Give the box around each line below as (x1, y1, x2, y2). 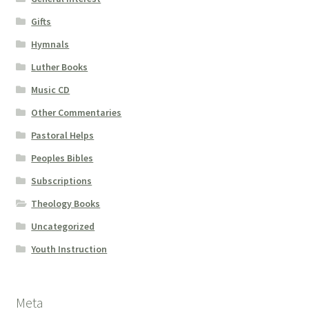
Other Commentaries (31, 106, 122, 119)
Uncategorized (31, 220, 95, 233)
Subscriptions (31, 175, 92, 188)
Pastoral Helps (31, 129, 94, 142)
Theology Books (31, 197, 101, 210)
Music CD (31, 83, 70, 97)
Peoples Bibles (31, 152, 94, 165)
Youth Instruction (31, 243, 108, 256)
